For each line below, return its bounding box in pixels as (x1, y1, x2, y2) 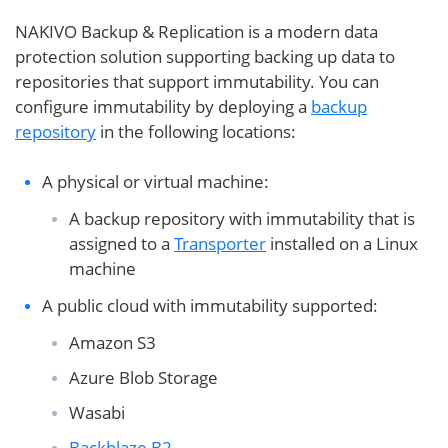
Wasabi (69, 401, 125, 424)
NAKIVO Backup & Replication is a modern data (15, 20, 378, 43)
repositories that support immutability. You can (15, 70, 379, 93)
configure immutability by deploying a (15, 95, 311, 118)
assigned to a (69, 232, 174, 255)
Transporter (174, 232, 266, 255)
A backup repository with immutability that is (69, 207, 415, 230)
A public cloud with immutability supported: (42, 294, 378, 317)
